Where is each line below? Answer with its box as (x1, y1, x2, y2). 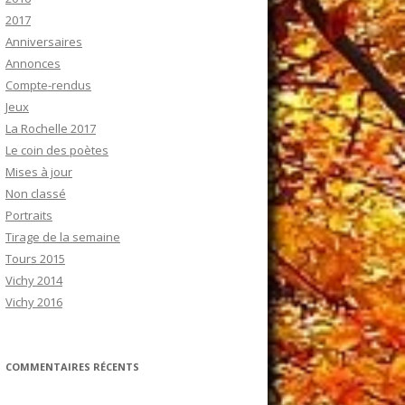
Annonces (5, 55, 61, 72)
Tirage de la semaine (5, 229, 120, 246)
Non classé (5, 185, 66, 202)
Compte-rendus (5, 77, 91, 94)
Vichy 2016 (5, 294, 62, 311)
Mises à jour (5, 164, 72, 181)
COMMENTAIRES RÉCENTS (5, 360, 139, 374)
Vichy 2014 (5, 272, 62, 289)
